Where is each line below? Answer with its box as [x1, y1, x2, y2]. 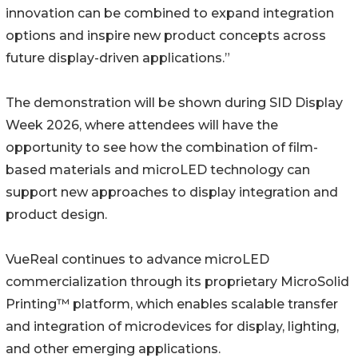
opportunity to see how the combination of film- [6, 140, 318, 156]
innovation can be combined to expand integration [6, 6, 334, 22]
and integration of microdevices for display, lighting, [6, 319, 339, 335]
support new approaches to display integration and [6, 185, 338, 201]
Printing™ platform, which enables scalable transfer [6, 296, 338, 312]
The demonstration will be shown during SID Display [6, 95, 343, 111]
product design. [6, 207, 107, 223]
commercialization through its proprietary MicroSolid [6, 274, 349, 290]
